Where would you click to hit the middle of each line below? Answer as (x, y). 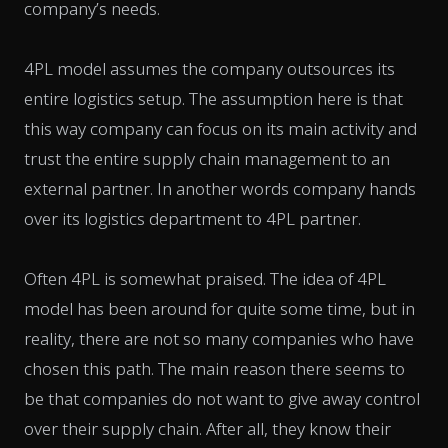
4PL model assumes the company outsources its (209, 68)
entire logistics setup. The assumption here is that (213, 98)
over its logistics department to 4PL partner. (192, 218)
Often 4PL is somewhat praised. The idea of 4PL (205, 278)
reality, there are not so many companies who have (219, 338)
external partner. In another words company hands (220, 188)
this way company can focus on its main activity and (220, 128)
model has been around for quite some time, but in (219, 308)
